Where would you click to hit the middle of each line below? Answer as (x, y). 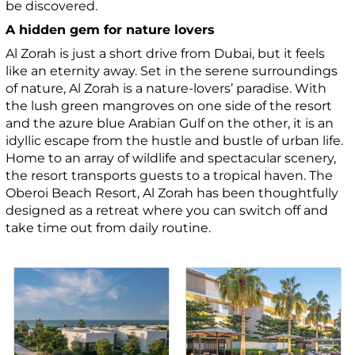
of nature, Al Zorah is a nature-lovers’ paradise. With (166, 88)
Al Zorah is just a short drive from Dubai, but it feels (166, 53)
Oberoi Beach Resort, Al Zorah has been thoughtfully (172, 193)
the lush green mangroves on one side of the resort (169, 105)
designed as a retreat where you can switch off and (167, 210)
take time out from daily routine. (109, 227)
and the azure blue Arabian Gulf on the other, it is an (170, 123)
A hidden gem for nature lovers (113, 29)
